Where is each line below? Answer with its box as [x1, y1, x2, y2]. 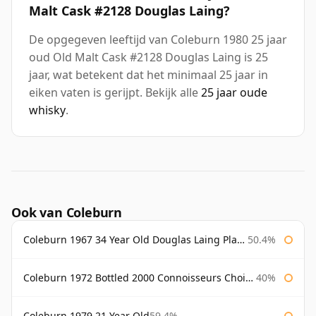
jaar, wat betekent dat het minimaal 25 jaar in [29, 67, 268, 83]
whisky [29, 102, 66, 119]
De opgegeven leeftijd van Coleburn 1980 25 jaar [29, 32, 287, 48]
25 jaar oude [201, 85, 267, 101]
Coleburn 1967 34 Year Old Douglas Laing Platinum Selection [23, 233, 237, 247]
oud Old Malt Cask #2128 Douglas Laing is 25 [29, 49, 268, 66]
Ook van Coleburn [11, 204, 123, 221]
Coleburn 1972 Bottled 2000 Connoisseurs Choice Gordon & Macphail [23, 271, 245, 285]
